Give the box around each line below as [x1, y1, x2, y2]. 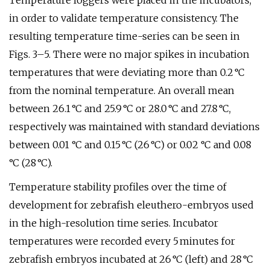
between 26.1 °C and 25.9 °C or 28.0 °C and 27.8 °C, [9, 102, 231, 115]
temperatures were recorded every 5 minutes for [9, 235, 235, 247]
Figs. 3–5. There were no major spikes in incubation [9, 48, 250, 60]
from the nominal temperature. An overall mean [9, 84, 234, 96]
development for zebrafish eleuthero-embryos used [9, 199, 254, 211]
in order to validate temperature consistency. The [9, 12, 239, 24]
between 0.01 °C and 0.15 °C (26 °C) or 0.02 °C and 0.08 [9, 139, 253, 151]
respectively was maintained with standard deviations [9, 121, 260, 133]
